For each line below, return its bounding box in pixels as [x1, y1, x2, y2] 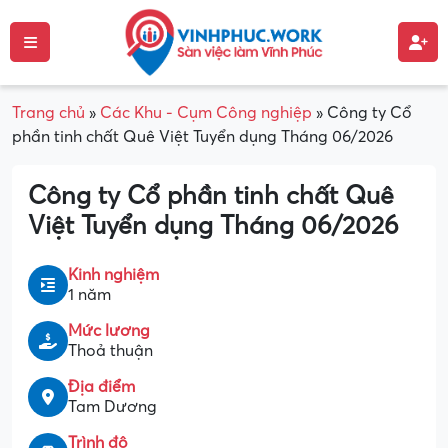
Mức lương [68, 321, 150, 340]
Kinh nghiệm [68, 265, 159, 284]
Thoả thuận [68, 341, 153, 360]
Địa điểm [68, 377, 135, 396]
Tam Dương [68, 397, 157, 416]
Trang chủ [12, 103, 85, 122]
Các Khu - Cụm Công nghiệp [100, 103, 312, 122]
